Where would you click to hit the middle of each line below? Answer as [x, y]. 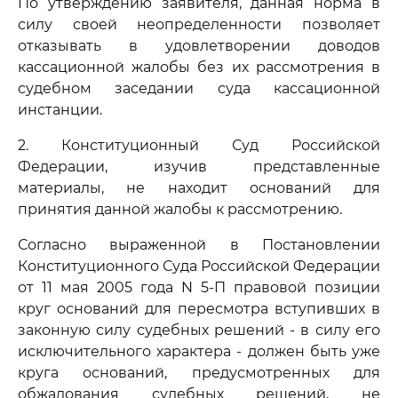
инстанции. [60, 110]
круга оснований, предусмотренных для [199, 373]
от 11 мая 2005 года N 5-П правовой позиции [199, 287]
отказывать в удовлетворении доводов [199, 46]
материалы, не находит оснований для [199, 188]
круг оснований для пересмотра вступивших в [199, 309]
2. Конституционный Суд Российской [199, 145]
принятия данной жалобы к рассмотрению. [180, 209]
